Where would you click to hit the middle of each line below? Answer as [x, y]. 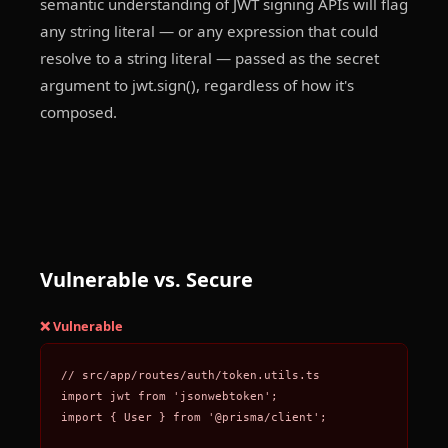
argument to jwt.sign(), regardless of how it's [197, 85]
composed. [78, 112]
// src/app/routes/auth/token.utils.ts [190, 375]
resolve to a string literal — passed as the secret [209, 58]
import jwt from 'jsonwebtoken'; [169, 396]
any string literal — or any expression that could [209, 31]
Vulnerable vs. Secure [146, 279]
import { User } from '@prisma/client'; [194, 417]
